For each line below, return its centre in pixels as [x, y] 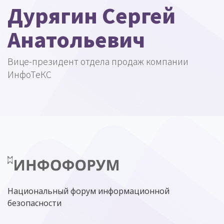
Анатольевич [76, 39]
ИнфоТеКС [29, 74]
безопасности [34, 203]
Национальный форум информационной [88, 191]
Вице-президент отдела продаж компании [98, 61]
